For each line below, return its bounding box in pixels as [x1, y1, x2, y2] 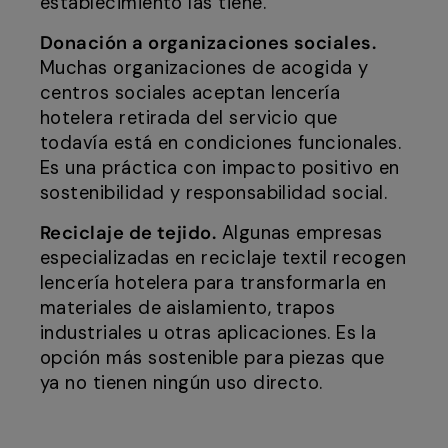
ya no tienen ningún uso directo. [40, 371, 323, 396]
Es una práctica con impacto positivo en [40, 156, 400, 181]
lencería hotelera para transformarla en [40, 271, 387, 296]
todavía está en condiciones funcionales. [40, 131, 402, 156]
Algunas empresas [216, 221, 383, 246]
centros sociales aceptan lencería [40, 81, 341, 106]
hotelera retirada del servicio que [40, 106, 338, 131]
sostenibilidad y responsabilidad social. [40, 181, 388, 206]
